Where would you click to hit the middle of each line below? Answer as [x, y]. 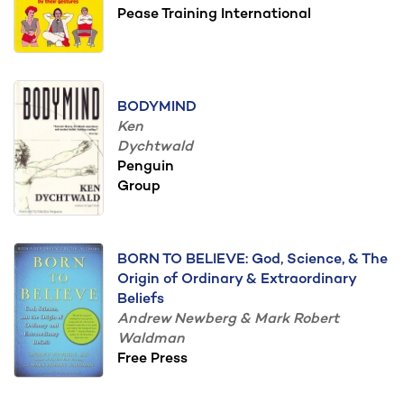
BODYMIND [157, 108]
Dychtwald [155, 147]
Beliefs [141, 300]
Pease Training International [214, 15]
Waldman [151, 340]
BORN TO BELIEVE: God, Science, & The [252, 260]
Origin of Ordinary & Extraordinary [237, 280]
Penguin [146, 167]
